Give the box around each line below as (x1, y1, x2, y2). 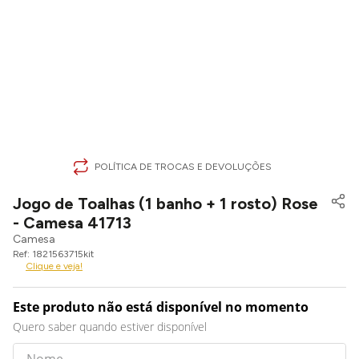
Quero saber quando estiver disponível (13, 319, 207, 334)
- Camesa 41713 (13, 213, 131, 232)
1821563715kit (32, 248, 94, 260)
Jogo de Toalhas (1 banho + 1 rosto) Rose (13, 194, 318, 213)
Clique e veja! (26, 260, 83, 272)
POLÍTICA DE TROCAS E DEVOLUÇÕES (95, 161, 272, 172)
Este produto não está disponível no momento (13, 298, 309, 316)
